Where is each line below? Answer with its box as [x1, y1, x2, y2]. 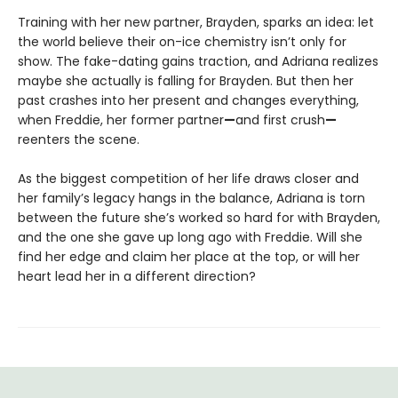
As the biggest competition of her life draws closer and [18, 169, 359, 187]
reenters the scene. [18, 130, 139, 148]
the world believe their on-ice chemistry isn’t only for [18, 32, 346, 51]
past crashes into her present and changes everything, [18, 91, 359, 109]
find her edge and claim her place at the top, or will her [18, 247, 360, 266]
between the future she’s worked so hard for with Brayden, [18, 208, 380, 227]
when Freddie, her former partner [18, 110, 224, 129]
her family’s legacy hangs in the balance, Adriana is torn [18, 188, 365, 207]
